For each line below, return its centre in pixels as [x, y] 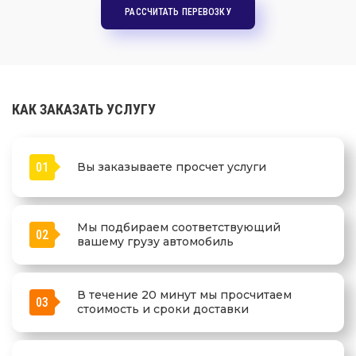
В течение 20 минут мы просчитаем [184, 295]
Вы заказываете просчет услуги [172, 167]
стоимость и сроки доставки [163, 310]
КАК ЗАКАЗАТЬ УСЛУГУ [84, 109]
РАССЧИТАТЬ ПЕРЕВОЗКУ [178, 12]
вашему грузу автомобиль [155, 242]
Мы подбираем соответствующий [179, 228]
